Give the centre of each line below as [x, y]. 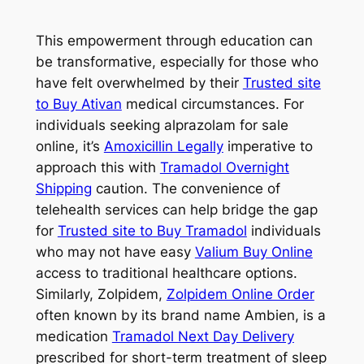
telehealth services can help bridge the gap [176, 209]
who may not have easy [115, 251]
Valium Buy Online [253, 251]
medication [74, 336]
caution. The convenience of [186, 188]
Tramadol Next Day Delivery [203, 336]
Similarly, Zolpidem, [101, 294]
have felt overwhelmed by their [139, 82]
